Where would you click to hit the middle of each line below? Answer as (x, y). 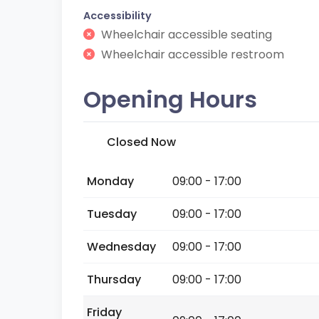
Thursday (114, 279)
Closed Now (141, 142)
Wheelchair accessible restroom (191, 54)
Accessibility (117, 16)
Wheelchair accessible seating (185, 35)
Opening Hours (170, 99)
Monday (110, 181)
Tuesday (112, 214)
